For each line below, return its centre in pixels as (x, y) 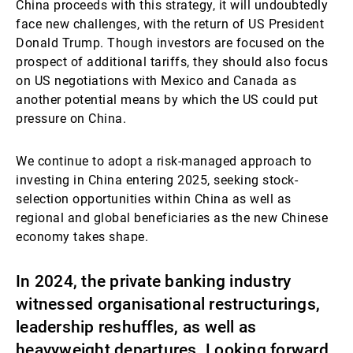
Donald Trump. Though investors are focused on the (170, 43)
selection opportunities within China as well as (154, 199)
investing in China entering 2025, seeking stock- (157, 180)
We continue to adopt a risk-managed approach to (164, 161)
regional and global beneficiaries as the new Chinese (172, 218)
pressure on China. (71, 119)
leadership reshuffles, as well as (136, 327)
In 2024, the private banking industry (154, 281)
